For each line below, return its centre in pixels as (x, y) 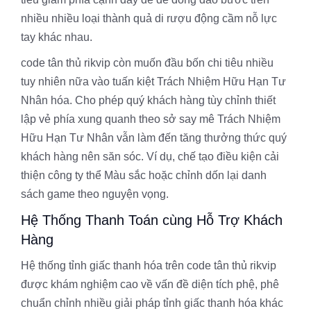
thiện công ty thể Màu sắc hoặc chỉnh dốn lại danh (144, 175)
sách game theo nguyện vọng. (95, 194)
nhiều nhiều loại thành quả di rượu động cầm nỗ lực (149, 18)
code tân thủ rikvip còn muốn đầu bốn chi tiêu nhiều (147, 63)
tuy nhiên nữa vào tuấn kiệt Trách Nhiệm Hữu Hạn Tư (153, 82)
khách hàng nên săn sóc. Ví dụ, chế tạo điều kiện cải (150, 157)
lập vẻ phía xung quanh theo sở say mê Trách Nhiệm (151, 119)
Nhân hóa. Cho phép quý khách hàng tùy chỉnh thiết (148, 100)
